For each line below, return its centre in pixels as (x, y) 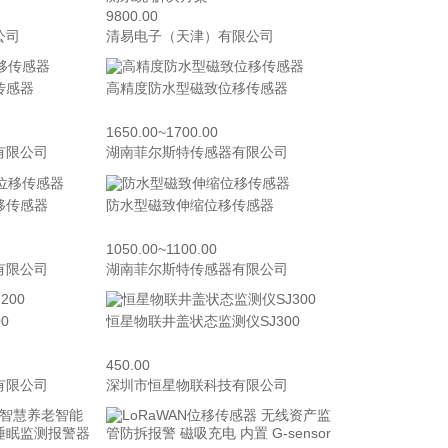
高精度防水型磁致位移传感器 (197, 88)
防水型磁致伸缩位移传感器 (190, 204)
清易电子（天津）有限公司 (190, 36)
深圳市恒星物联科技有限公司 (197, 384)
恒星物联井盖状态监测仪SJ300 (203, 320)
